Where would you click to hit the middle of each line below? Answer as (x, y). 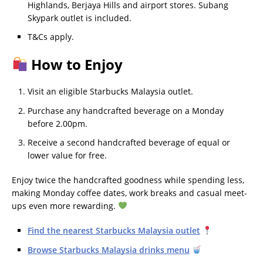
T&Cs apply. (51, 37)
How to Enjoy (75, 65)
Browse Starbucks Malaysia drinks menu (109, 249)
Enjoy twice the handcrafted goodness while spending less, (128, 180)
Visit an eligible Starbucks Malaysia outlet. (110, 92)
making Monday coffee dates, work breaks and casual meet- (129, 193)
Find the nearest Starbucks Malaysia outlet (114, 231)
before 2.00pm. (58, 123)
